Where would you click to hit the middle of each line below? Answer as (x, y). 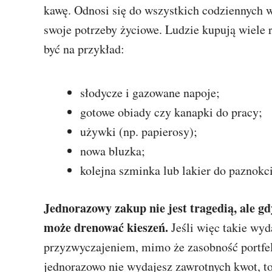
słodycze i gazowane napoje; (150, 93)
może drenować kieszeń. (106, 227)
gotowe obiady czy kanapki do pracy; (171, 112)
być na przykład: (84, 49)
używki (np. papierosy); (139, 131)
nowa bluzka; (113, 151)
